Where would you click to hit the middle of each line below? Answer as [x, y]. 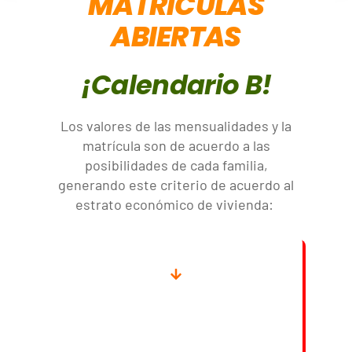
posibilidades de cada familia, [176, 165]
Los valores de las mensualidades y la [176, 126]
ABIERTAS [176, 37]
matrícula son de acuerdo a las [176, 146]
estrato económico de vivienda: [176, 205]
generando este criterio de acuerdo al [176, 185]
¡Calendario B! [176, 85]
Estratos [176, 312]
